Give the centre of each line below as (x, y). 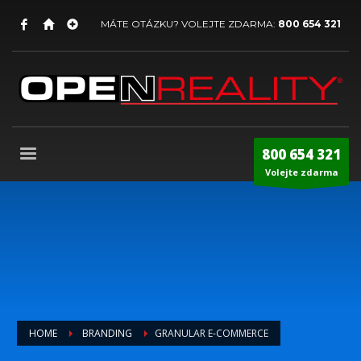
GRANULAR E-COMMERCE (212, 333)
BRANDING (106, 333)
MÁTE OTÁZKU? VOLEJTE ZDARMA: (189, 24)
